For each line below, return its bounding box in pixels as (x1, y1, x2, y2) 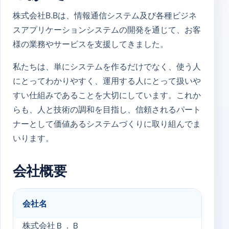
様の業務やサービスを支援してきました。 (13, 39, 168, 49)
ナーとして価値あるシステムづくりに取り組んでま (13, 119, 201, 129)
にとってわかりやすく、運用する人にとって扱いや (13, 76, 201, 86)
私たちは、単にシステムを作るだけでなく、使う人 (13, 61, 201, 72)
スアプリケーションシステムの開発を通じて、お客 (13, 25, 201, 35)
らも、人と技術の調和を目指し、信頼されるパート (13, 104, 201, 114)
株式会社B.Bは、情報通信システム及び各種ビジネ (13, 10, 197, 20)
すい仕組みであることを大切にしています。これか (13, 90, 201, 100)
